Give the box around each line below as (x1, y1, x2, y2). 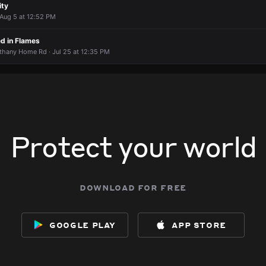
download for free (80, 180, 186, 193)
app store (172, 217, 226, 230)
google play (49, 217, 116, 230)
